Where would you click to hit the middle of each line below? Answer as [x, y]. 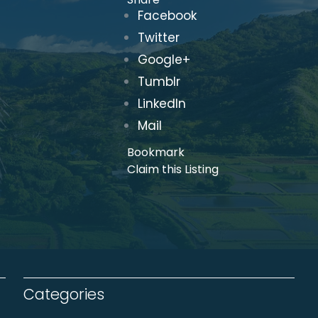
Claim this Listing [173, 169]
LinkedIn [162, 104]
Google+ [164, 60]
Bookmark [156, 152]
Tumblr [159, 82]
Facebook [168, 16]
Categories [64, 294]
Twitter [159, 38]
